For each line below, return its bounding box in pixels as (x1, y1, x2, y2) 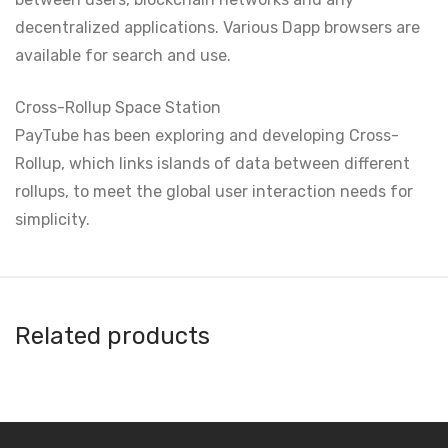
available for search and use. (15, 46, 231, 65)
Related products (15, 322, 210, 350)
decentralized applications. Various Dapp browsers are (15, 18, 420, 37)
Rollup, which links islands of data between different (15, 154, 410, 173)
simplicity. (15, 210, 90, 229)
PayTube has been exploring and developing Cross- (15, 126, 399, 145)
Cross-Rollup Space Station (15, 98, 221, 117)
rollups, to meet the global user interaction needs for (15, 182, 413, 201)
